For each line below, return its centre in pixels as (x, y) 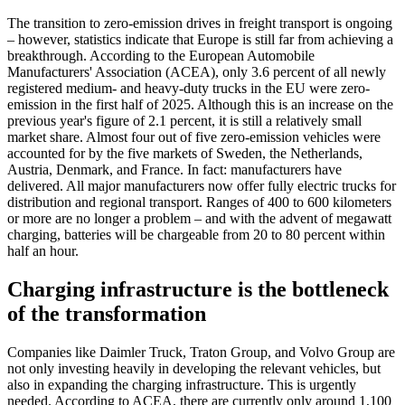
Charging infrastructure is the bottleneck (198, 289)
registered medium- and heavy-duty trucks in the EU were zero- (188, 88)
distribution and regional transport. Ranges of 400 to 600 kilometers (199, 202)
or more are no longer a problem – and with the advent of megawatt (199, 218)
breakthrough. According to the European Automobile (161, 55)
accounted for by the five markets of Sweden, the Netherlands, (185, 153)
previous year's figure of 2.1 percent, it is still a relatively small (184, 120)
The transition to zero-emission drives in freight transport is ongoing (200, 23)
